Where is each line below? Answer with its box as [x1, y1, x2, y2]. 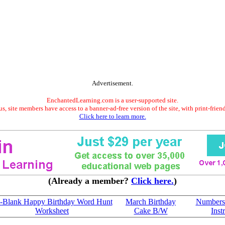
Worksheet [35, 206, 69, 215]
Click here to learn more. [79, 113, 146, 120]
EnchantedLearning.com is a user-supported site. [47, 96, 178, 104]
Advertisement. [92, 79, 133, 87]
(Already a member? [48, 176, 131, 186]
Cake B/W [134, 206, 168, 215]
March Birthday [126, 197, 176, 206]
